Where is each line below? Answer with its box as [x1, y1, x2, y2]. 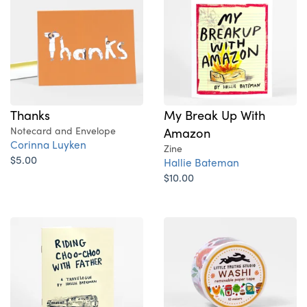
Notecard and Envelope [10, 123, 116, 138]
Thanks [10, 106, 50, 124]
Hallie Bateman [164, 154, 239, 171]
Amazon [164, 123, 210, 142]
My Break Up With [164, 106, 265, 124]
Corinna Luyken [10, 136, 86, 153]
